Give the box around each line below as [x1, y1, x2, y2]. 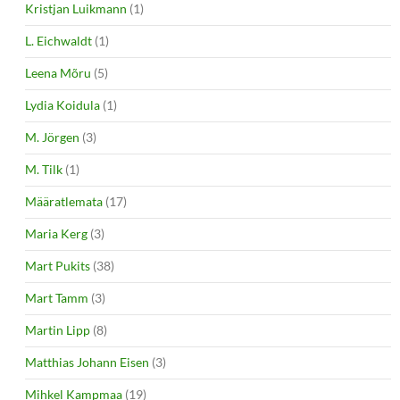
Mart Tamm [25, 289, 88, 305]
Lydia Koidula [25, 96, 100, 112]
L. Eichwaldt [25, 32, 92, 48]
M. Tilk [25, 161, 62, 177]
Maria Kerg [25, 225, 87, 241]
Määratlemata [25, 193, 103, 209]
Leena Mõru [25, 64, 91, 80]
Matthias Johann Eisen [25, 354, 149, 370]
